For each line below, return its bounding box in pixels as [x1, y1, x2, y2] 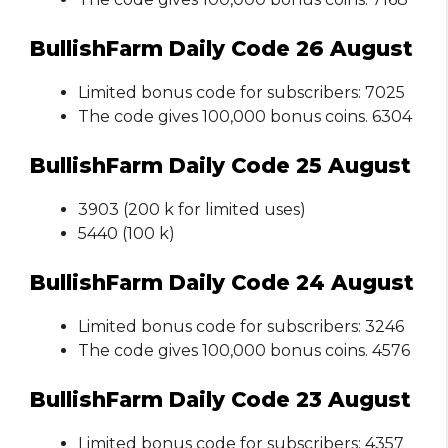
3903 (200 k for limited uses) [78, 199, 306, 219]
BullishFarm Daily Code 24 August [30, 269, 414, 295]
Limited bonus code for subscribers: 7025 [78, 82, 405, 102]
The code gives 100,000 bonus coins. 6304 [78, 106, 412, 126]
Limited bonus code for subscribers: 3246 [78, 316, 404, 336]
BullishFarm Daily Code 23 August [30, 386, 411, 412]
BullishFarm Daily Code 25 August [30, 152, 411, 178]
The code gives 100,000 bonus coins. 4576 [78, 340, 410, 360]
